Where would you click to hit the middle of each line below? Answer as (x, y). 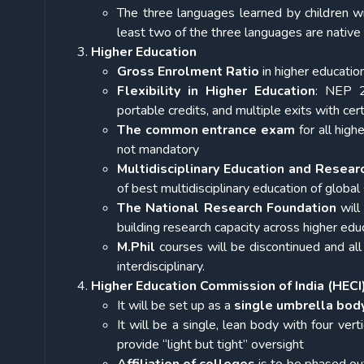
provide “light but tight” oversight (210, 345)
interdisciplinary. (161, 267)
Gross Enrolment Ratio (188, 72)
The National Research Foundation (229, 208)
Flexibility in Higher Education (217, 91)
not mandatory (158, 150)
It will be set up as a (175, 306)
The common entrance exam (206, 130)
